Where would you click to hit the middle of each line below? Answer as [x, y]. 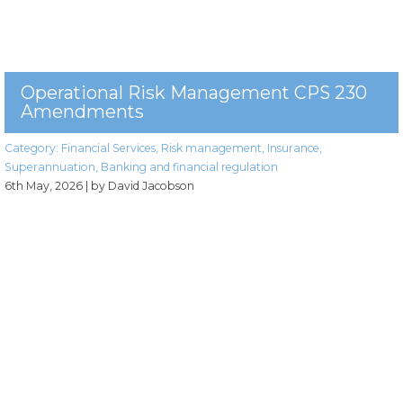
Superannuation [50, 166]
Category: [33, 148]
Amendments [82, 111]
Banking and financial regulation [189, 166]
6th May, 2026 [44, 185]
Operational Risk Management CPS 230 [194, 92]
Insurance [293, 148]
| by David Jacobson [140, 185]
